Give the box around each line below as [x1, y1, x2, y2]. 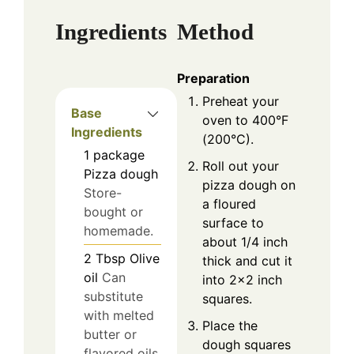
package [93, 147, 145, 164]
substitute [84, 288, 143, 305]
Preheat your [202, 93, 279, 110]
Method [177, 19, 254, 45]
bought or [84, 204, 143, 220]
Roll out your [202, 158, 279, 175]
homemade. [84, 223, 153, 239]
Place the [202, 318, 258, 334]
